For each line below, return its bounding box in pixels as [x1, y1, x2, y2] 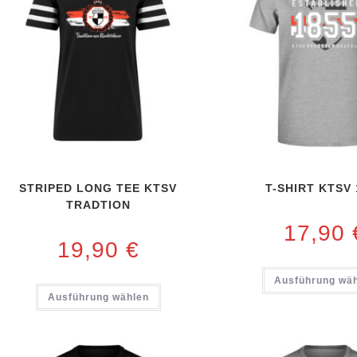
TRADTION [65, 198, 131, 212]
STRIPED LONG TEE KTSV [19, 182, 178, 195]
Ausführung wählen [47, 292, 149, 304]
